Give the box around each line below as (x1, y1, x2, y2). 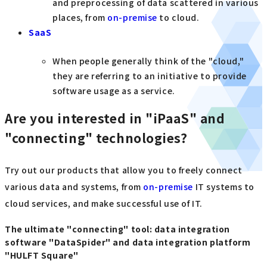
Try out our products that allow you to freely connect (5, 163, 243, 176)
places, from (52, 11, 108, 24)
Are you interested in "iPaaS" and (5, 109, 225, 128)
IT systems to (193, 180, 254, 193)
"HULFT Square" (5, 249, 79, 262)
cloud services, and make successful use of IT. (5, 197, 203, 209)
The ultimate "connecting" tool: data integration (5, 223, 230, 235)
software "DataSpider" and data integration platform (5, 236, 251, 249)
